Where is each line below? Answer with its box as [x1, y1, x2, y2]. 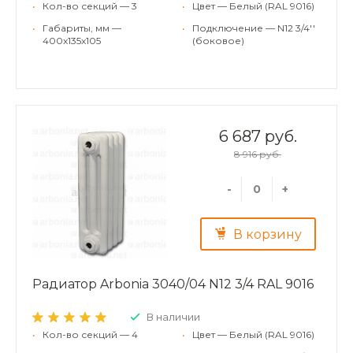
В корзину [232, 227, 302, 243]
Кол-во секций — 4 [43, 328, 138, 340]
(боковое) [192, 34, 244, 46]
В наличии [147, 310, 200, 323]
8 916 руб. [234, 147, 281, 160]
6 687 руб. [218, 126, 297, 146]
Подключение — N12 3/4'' [192, 21, 315, 34]
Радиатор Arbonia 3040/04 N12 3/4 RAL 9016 [32, 276, 314, 292]
